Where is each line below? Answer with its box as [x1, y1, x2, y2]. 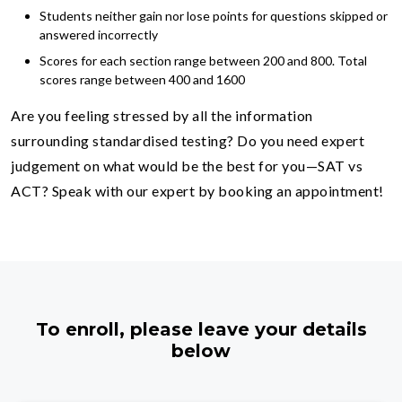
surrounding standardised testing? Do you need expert [11, 131, 364, 149]
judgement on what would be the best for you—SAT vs [11, 156, 363, 174]
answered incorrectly [39, 26, 158, 42]
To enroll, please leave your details [35, 318, 367, 340]
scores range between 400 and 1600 [39, 71, 245, 87]
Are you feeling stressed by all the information [11, 106, 313, 124]
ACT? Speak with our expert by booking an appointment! [11, 181, 384, 199]
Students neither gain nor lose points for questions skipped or [39, 7, 388, 23]
